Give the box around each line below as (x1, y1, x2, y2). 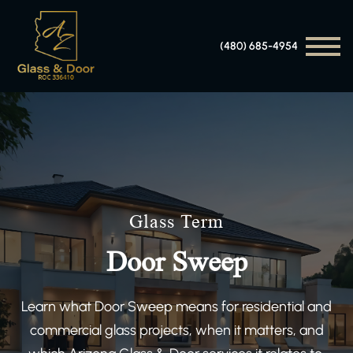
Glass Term (129, 211, 224, 233)
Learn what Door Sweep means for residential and (21, 298, 332, 316)
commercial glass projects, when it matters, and (29, 321, 324, 340)
